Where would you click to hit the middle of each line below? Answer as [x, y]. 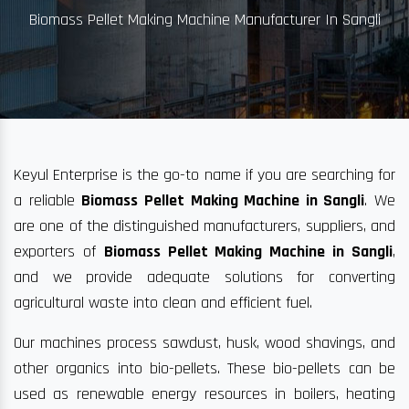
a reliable [48, 201]
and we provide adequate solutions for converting [204, 278]
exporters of [59, 252]
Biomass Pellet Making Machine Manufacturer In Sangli [204, 20]
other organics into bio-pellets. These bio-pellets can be [204, 369]
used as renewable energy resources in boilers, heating [204, 394]
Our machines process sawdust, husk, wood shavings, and [204, 343]
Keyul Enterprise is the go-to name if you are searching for [204, 175]
